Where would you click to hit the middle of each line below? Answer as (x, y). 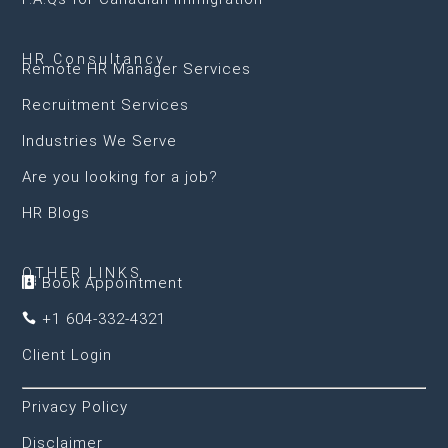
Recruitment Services (106, 105)
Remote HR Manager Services (137, 69)
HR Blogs (56, 213)
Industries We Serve (100, 141)
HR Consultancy (94, 59)
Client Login (67, 355)
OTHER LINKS (82, 273)
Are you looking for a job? (120, 177)
